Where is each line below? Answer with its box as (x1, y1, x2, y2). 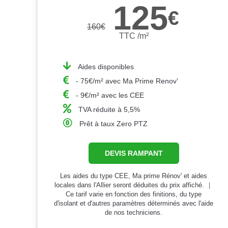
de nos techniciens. (105, 208, 163, 216)
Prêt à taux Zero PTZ (79, 119, 148, 128)
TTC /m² (119, 31, 149, 40)
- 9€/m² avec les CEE (76, 91, 145, 99)
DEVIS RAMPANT (104, 149, 163, 157)
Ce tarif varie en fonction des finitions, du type (66, 190, 202, 198)
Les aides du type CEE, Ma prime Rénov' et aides (60, 172, 208, 180)
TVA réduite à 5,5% (78, 105, 140, 113)
